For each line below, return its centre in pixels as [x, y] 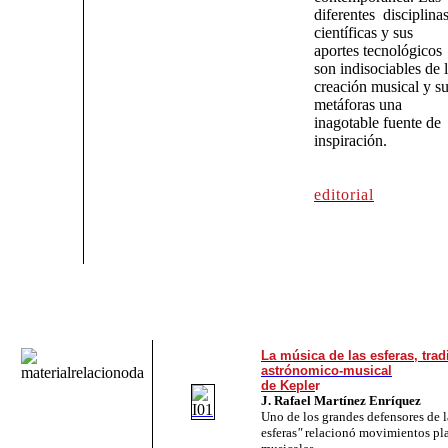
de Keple [288, 385]
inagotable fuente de [377, 122]
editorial [344, 194]
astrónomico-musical [326, 370]
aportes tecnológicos [378, 50]
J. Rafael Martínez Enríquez [341, 400]
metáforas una [358, 104]
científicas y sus [363, 32]
